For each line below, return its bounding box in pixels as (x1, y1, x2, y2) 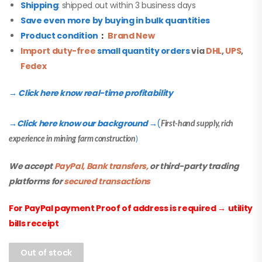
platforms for (9, 175, 63, 188)
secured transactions (62, 175, 151, 188)
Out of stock (20, 247, 72, 259)
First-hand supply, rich (161, 120, 234, 129)
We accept (9, 160, 53, 173)
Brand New (106, 30, 155, 42)
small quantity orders (95, 45, 192, 57)
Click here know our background (16, 118, 149, 130)
